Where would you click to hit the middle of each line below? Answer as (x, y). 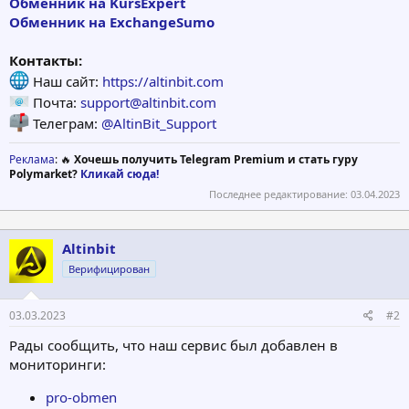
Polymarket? (45, 174)
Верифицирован (109, 268)
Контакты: (46, 61)
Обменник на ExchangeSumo (112, 22)
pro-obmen (81, 398)
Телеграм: (65, 124)
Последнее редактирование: (280, 194)
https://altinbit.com (163, 82)
